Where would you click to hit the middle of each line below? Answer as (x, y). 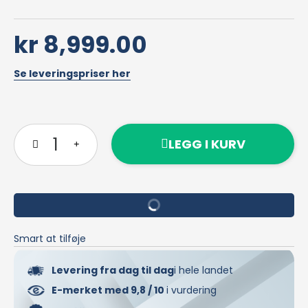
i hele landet (203, 270)
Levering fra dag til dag (113, 270)
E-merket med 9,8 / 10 (109, 290)
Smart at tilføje (50, 238)
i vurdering (191, 290)
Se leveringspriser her (72, 73)
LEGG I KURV (207, 144)
